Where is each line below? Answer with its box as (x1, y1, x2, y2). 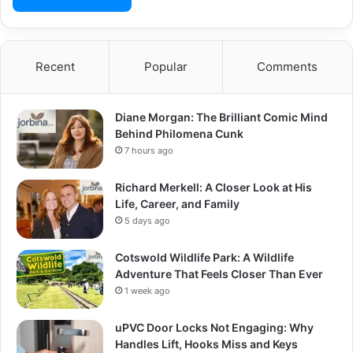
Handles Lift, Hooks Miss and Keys (115, 337, 298, 351)
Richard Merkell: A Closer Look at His (115, 180, 312, 195)
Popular (143, 59, 188, 75)
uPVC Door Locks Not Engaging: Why (115, 321, 314, 335)
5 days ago (124, 215, 170, 227)
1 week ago (124, 285, 170, 297)
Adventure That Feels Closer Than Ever (115, 267, 323, 281)
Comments (257, 59, 318, 75)
